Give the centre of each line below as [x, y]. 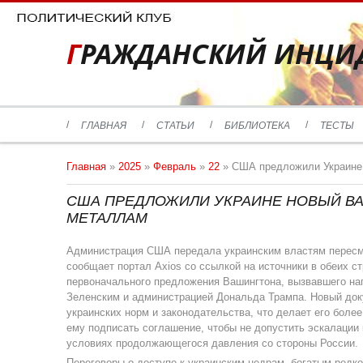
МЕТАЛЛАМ [107, 218]
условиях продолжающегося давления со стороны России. [212, 343]
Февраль [175, 167]
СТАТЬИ [175, 125]
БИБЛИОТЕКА [257, 125]
